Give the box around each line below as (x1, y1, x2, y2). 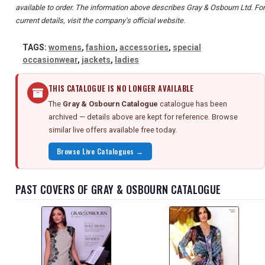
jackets (82, 55, 111, 65)
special (173, 43, 201, 53)
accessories (119, 43, 169, 53)
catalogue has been (158, 99, 227, 109)
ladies (115, 55, 139, 65)
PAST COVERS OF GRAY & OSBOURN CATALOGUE (15, 182, 221, 198)
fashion (86, 43, 115, 53)
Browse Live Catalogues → (57, 146, 144, 157)
